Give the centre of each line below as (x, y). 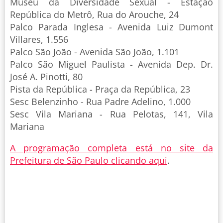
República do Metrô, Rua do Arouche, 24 (94, 15)
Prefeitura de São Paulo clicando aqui (89, 161)
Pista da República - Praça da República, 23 (100, 89)
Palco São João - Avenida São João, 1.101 (95, 52)
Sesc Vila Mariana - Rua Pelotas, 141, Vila (111, 114)
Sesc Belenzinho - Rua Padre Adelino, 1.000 (100, 102)
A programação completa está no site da (111, 148)
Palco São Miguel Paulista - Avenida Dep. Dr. (111, 64)
